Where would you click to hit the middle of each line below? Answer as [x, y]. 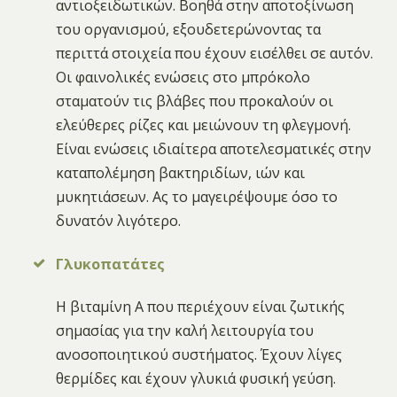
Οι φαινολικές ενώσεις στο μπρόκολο [183, 78]
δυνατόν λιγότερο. [119, 221]
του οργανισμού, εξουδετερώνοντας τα [189, 30]
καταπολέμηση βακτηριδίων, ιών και [181, 173]
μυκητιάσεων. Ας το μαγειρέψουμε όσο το [197, 197]
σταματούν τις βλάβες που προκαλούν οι [195, 101]
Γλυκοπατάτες [111, 264]
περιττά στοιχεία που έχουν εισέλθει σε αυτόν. [215, 54]
